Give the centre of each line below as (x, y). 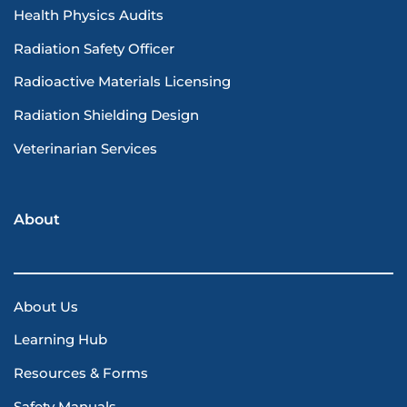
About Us (46, 307)
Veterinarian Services (85, 149)
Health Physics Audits (89, 15)
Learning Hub (60, 340)
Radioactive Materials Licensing (122, 82)
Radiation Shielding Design (106, 116)
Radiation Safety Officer (94, 49)
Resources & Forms (81, 374)
